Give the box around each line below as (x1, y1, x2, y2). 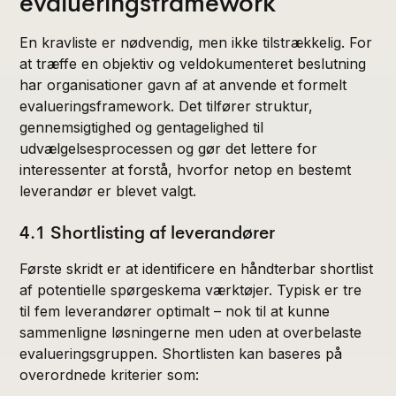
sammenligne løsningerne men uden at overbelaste (19, 323, 362, 341)
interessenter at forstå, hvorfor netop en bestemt (19, 160, 352, 179)
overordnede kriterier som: (19, 365, 200, 384)
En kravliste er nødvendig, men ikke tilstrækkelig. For (19, 33, 373, 51)
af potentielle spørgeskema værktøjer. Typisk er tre (19, 280, 362, 299)
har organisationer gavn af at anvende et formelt (19, 75, 347, 94)
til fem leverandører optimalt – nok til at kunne (19, 301, 331, 320)
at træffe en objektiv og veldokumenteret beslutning (19, 54, 367, 72)
